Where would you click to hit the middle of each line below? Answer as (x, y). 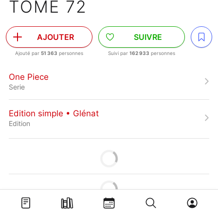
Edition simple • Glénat (54, 113)
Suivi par (119, 53)
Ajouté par (28, 53)
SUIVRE (148, 37)
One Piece (29, 77)
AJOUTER (55, 37)
